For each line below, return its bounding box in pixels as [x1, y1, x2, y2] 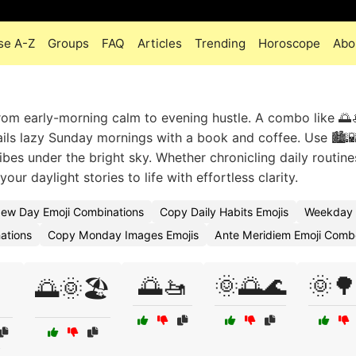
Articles [137, 36, 182, 51]
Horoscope [258, 36, 320, 51]
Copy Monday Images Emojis [48, 228, 199, 242]
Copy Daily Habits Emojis [160, 205, 288, 219]
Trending [195, 36, 246, 51]
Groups [48, 36, 89, 51]
